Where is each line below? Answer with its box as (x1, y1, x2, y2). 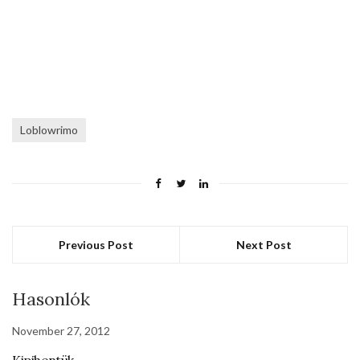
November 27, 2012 (12, 323, 110, 337)
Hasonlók (12, 287, 90, 310)
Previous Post (59, 237, 133, 252)
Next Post (235, 237, 292, 252)
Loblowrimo (20, 122, 78, 137)
